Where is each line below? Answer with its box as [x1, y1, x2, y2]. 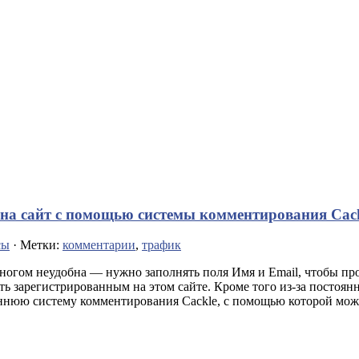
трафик [142, 238, 181, 252]
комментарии [63, 238, 135, 252]
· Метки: [10, 238, 63, 252]
